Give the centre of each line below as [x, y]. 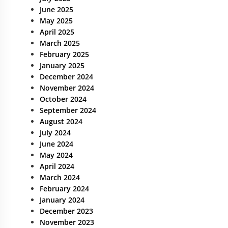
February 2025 [64, 54]
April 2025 [57, 32]
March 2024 [60, 177]
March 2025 [60, 43]
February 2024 [64, 189]
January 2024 [62, 200]
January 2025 [62, 65]
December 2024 [66, 77]
